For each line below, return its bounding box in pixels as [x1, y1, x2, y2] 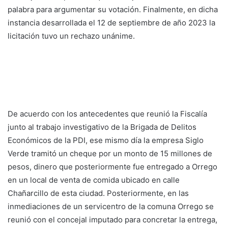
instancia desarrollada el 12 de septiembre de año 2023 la [8, 18, 215, 28]
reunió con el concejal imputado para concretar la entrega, [8, 215, 217, 225]
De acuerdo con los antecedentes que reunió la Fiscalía [8, 109, 207, 119]
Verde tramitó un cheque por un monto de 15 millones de [8, 149, 212, 159]
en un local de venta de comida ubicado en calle [8, 175, 180, 185]
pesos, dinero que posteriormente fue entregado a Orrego [8, 162, 217, 172]
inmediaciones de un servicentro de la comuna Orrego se [8, 202, 214, 212]
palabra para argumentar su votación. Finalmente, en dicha [8, 5, 218, 15]
